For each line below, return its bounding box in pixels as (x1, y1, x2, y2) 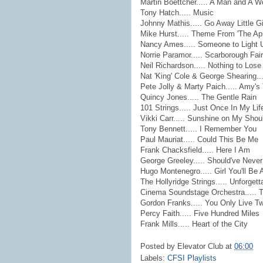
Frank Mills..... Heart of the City (140, 219, 248, 228)
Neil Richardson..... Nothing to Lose (140, 60, 261, 70)
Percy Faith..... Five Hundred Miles (140, 208, 259, 218)
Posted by (140, 242, 177, 251)
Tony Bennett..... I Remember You (140, 124, 257, 133)
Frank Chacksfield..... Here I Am (140, 145, 250, 154)
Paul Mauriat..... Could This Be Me (140, 134, 258, 144)
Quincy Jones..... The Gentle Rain (140, 92, 257, 102)
